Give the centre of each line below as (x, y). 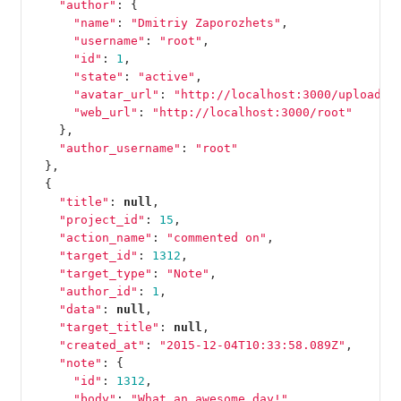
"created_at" (102, 345)
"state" (98, 76)
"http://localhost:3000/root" (252, 112)
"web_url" (105, 112)
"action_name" (105, 237)
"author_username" (119, 148)
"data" (80, 309)
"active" (166, 76)
